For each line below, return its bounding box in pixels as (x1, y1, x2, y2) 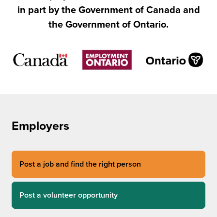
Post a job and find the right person (19, 159, 141, 170)
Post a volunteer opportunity (19, 190, 118, 201)
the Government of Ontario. (48, 18, 169, 31)
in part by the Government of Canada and (17, 4, 200, 16)
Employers (12, 119, 69, 134)
